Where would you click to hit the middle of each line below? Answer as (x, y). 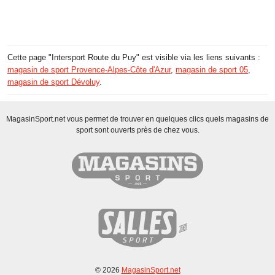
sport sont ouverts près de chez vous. (137, 130)
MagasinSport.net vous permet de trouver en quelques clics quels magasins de (137, 119)
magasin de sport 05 (212, 69)
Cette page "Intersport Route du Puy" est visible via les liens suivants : (134, 57)
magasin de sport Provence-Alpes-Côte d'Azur (89, 69)
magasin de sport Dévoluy (53, 82)
